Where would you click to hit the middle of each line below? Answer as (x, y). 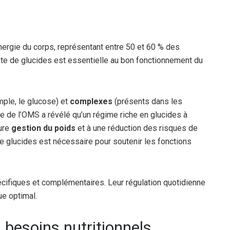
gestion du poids (43, 128)
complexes (91, 101)
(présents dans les (147, 101)
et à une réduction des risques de (137, 128)
